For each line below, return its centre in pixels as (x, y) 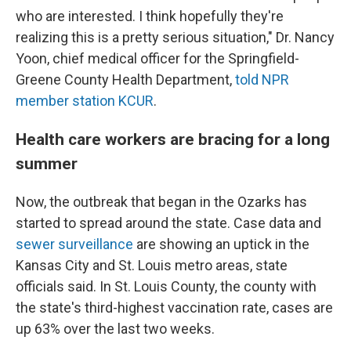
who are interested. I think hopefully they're (150, 16)
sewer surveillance (74, 244)
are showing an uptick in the (221, 244)
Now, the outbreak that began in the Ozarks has (161, 202)
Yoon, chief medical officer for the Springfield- (157, 58)
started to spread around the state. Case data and (168, 223)
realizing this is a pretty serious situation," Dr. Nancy (175, 37)
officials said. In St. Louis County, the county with (166, 286)
